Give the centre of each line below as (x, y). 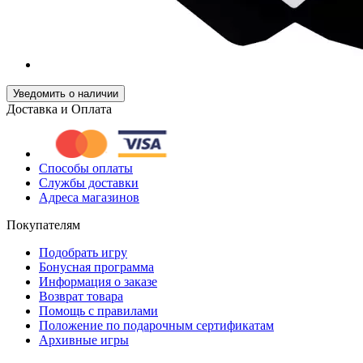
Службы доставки (89, 182)
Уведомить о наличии (66, 93)
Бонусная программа (96, 267)
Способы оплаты (86, 168)
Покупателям (43, 224)
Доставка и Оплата (59, 109)
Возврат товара (81, 296)
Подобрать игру (83, 252)
